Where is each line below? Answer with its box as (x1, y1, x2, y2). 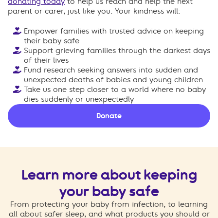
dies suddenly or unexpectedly (24, 94, 134, 104)
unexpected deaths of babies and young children (24, 75, 203, 84)
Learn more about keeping (21, 166, 197, 183)
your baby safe (59, 182, 159, 200)
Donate (96, 111, 122, 120)
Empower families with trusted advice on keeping (24, 26, 204, 36)
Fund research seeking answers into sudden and (24, 65, 198, 74)
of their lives (24, 55, 69, 65)
